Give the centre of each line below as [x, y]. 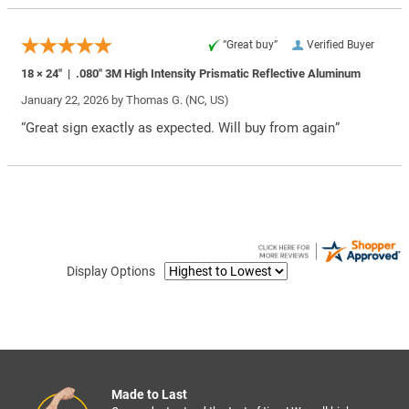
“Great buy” [250, 44]
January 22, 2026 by [73, 100]
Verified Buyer [341, 44]
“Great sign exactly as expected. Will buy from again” [180, 127]
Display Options [111, 271]
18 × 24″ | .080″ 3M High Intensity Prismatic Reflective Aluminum [191, 73]
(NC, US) [206, 100]
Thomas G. [154, 100]
